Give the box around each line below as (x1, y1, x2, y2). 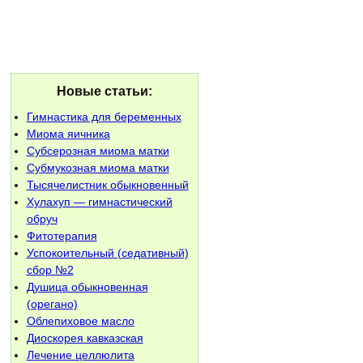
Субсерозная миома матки (26, 144, 169, 157)
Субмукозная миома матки (26, 161, 169, 174)
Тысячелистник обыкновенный (26, 178, 189, 191)
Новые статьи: (56, 84, 152, 98)
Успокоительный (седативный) (26, 246, 189, 259)
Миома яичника (26, 127, 110, 140)
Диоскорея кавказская (26, 331, 143, 344)
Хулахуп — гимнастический (26, 195, 173, 208)
